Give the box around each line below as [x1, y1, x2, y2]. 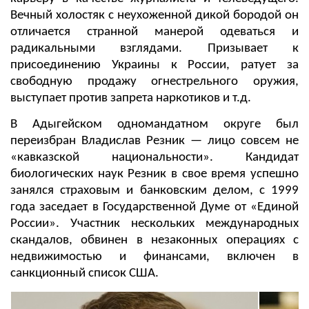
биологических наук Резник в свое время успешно [10, 167, 299, 181]
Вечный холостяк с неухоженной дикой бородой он [10, 8, 299, 22]
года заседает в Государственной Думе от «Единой [10, 200, 299, 214]
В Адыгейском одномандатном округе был [10, 117, 299, 131]
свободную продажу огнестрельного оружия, [10, 74, 299, 88]
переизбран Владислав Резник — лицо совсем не [10, 134, 299, 148]
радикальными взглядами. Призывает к [10, 41, 299, 55]
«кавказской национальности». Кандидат [10, 150, 299, 164]
